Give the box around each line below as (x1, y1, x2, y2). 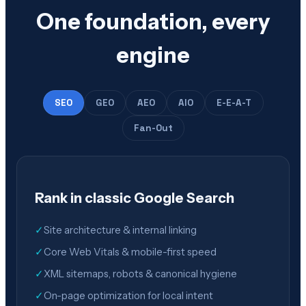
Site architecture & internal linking (44, 223, 197, 236)
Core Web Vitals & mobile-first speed (44, 245, 217, 258)
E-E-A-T (216, 96, 252, 109)
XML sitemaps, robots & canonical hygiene (44, 267, 237, 280)
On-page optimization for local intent (44, 289, 213, 302)
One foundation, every (36, 8, 270, 35)
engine (116, 41, 190, 68)
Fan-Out (133, 122, 173, 134)
